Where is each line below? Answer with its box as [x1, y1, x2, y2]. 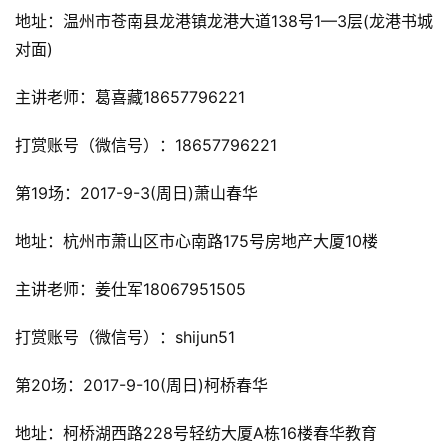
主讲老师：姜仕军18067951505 [15, 279, 246, 300]
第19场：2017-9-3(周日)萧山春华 [15, 183, 258, 204]
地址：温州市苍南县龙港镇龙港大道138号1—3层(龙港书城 [15, 11, 433, 32]
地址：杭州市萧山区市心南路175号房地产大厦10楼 [15, 231, 378, 252]
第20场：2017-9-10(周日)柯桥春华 [15, 375, 268, 396]
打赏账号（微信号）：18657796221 [15, 135, 277, 156]
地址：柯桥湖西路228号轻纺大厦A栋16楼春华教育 [15, 423, 377, 444]
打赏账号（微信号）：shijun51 [15, 327, 235, 348]
